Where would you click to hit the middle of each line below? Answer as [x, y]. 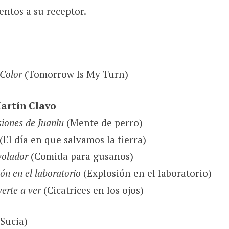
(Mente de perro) [103, 122]
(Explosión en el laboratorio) [146, 173]
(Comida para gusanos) [81, 156]
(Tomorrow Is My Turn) [75, 74]
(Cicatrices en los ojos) [92, 190]
